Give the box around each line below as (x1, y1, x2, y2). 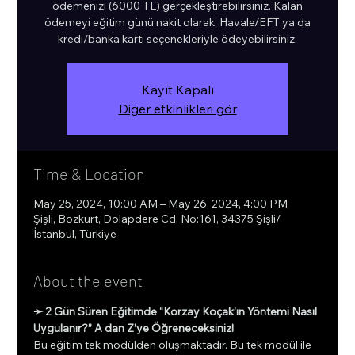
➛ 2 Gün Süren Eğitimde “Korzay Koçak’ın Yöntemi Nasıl (33, 304, 320, 319)
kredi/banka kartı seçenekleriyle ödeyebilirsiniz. (58, 32, 297, 46)
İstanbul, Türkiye (33, 227, 117, 241)
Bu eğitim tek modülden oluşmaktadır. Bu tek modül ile (33, 338, 315, 352)
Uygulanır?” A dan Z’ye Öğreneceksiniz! (33, 321, 235, 335)
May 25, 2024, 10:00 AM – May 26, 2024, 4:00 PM (33, 197, 288, 211)
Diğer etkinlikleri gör (118, 101, 237, 116)
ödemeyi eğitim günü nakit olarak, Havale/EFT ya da (44, 15, 311, 29)
